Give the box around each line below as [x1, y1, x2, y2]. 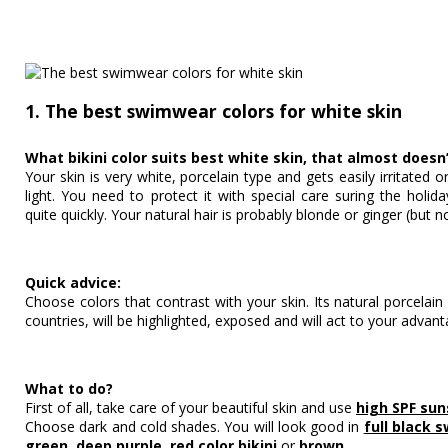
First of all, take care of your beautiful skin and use [25, 398, 356, 418]
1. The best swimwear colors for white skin [25, 98, 402, 123]
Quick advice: [25, 272, 121, 292]
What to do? [25, 379, 113, 399]
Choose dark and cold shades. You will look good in [25, 417, 364, 437]
